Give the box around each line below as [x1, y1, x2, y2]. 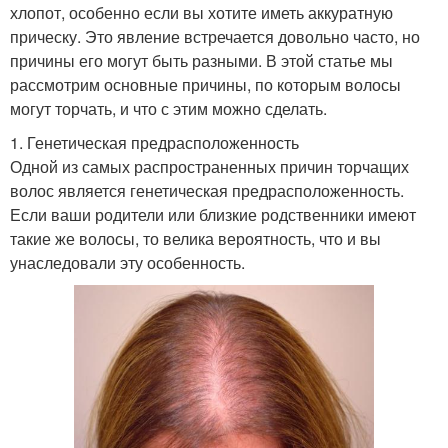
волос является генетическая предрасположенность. [10, 179, 404, 203]
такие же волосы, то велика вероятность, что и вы [10, 227, 381, 251]
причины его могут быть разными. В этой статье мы [10, 49, 393, 73]
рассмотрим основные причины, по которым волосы [10, 73, 401, 97]
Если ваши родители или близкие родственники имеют [10, 203, 416, 227]
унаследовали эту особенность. [10, 251, 245, 275]
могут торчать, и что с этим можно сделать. [10, 97, 327, 121]
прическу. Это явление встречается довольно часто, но [10, 25, 420, 49]
